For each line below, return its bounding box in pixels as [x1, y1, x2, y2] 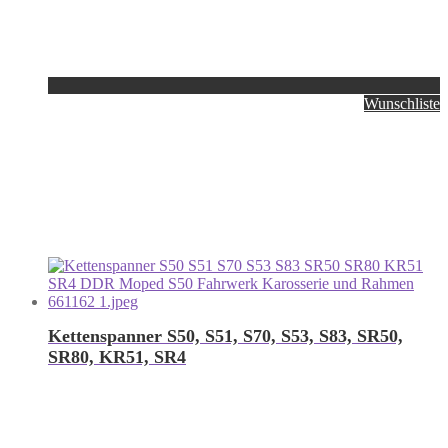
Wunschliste [364, 95, 440, 113]
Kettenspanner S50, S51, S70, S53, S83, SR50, [48, 326, 403, 347]
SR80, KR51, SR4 [48, 347, 186, 368]
